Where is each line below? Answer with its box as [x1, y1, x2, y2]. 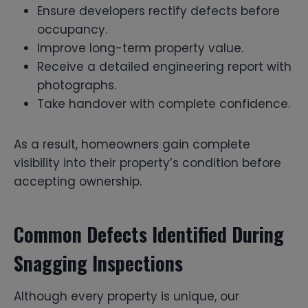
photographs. [37, 76, 116, 93]
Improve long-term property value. [37, 39, 243, 56]
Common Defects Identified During [14, 219, 284, 248]
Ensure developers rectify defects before [37, 2, 280, 19]
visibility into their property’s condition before [14, 154, 281, 171]
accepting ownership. [14, 173, 142, 190]
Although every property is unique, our [14, 287, 239, 305]
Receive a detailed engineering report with [37, 58, 291, 75]
